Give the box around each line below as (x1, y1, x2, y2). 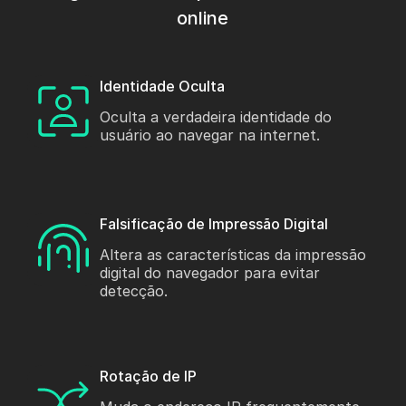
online (177, 7, 229, 30)
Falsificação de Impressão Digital (100, 215, 329, 234)
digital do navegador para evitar (100, 264, 321, 283)
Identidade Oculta (100, 77, 226, 96)
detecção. (100, 282, 169, 301)
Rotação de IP (100, 367, 198, 386)
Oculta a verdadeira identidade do (100, 108, 333, 127)
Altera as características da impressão (100, 246, 367, 265)
